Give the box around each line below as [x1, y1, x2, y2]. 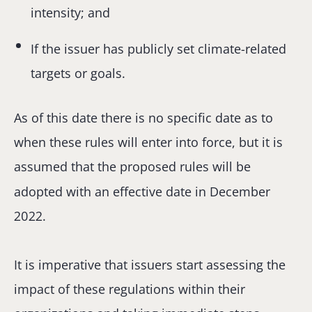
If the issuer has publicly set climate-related [31, 40, 287, 57]
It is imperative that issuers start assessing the [14, 256, 286, 274]
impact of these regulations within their [14, 281, 245, 298]
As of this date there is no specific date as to [14, 109, 273, 127]
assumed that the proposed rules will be [14, 158, 251, 175]
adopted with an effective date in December [14, 182, 270, 200]
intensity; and [31, 4, 111, 22]
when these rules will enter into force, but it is [14, 134, 283, 151]
